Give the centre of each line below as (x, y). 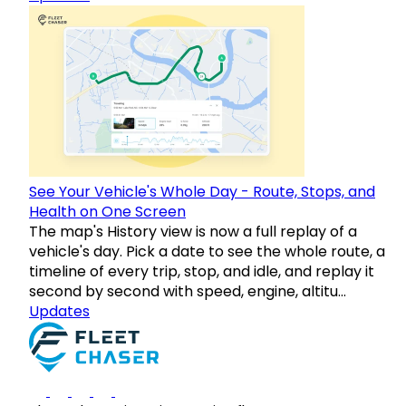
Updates (59, 312)
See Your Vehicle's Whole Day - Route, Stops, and (202, 192)
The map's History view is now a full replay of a (193, 232)
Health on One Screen (107, 212)
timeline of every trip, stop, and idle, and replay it (202, 272)
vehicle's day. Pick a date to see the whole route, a (207, 252)
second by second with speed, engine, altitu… (188, 292)
